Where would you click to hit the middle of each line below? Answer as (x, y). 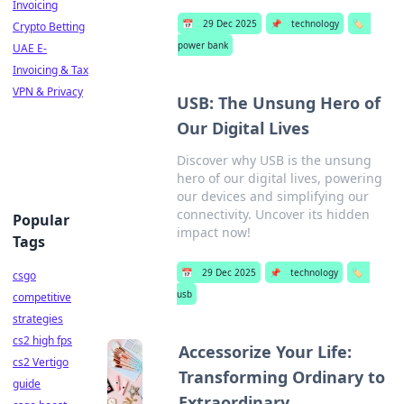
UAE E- (30, 48)
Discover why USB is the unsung (274, 160)
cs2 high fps (42, 340)
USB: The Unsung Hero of (278, 103)
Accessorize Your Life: (265, 352)
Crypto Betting (49, 27)
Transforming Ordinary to (281, 377)
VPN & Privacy (48, 92)
